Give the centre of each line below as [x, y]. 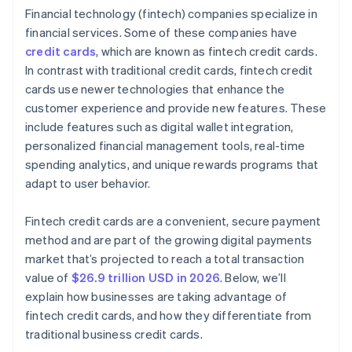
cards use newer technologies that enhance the [155, 89]
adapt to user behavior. [88, 183]
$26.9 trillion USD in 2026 [146, 278]
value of [48, 278]
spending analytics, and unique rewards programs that [172, 165]
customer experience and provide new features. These [176, 108]
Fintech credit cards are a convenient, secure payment [173, 221]
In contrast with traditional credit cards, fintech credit [169, 70]
